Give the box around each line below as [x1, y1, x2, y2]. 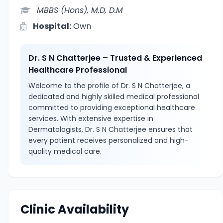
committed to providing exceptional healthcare [28, 103, 195, 112]
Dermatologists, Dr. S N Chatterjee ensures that [28, 124, 193, 134]
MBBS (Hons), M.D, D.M [37, 4, 123, 16]
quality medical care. [28, 146, 102, 156]
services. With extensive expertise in [28, 113, 153, 123]
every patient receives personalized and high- [28, 135, 189, 145]
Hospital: [33, 20, 71, 32]
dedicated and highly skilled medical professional [28, 92, 199, 102]
